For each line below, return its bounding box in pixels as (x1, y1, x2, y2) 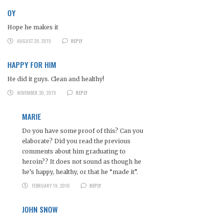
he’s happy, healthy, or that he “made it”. (22, 168, 138, 176)
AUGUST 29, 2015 (17, 37, 51, 45)
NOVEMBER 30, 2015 (17, 89, 56, 97)
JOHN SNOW (22, 203, 58, 216)
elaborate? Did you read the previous (22, 137, 131, 145)
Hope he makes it (7, 23, 58, 31)
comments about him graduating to (22, 148, 126, 155)
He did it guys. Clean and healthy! (7, 75, 104, 83)
